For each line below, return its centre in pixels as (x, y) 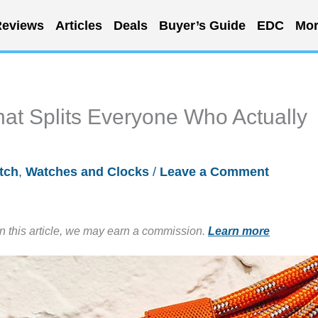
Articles (78, 25)
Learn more (239, 231)
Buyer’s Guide (202, 25)
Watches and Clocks (87, 172)
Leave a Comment (214, 172)
